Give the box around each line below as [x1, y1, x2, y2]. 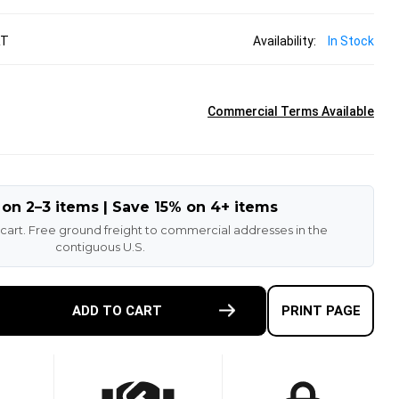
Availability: [253, 33, 316, 48]
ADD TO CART [72, 302, 163, 319]
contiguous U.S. [54, 239, 145, 254]
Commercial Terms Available [208, 103, 374, 118]
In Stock [328, 33, 374, 48]
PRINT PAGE [281, 302, 361, 319]
